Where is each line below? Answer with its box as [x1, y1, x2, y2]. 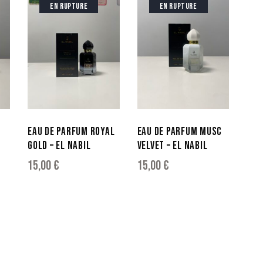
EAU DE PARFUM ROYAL [28, 124, 115, 139]
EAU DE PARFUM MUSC [137, 124, 222, 139]
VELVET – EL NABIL [137, 139, 208, 153]
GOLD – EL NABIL [28, 139, 91, 153]
